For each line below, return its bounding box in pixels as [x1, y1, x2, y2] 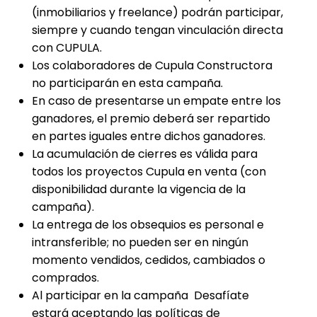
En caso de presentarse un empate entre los [31, 93, 281, 109]
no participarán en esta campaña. [31, 75, 223, 91]
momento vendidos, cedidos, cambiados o [31, 252, 265, 268]
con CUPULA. [31, 40, 102, 56]
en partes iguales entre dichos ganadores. [31, 128, 265, 144]
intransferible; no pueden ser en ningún [31, 234, 248, 250]
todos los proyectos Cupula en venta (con [31, 163, 266, 180]
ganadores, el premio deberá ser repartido [31, 110, 270, 127]
